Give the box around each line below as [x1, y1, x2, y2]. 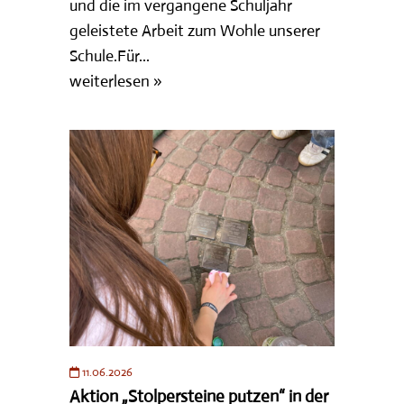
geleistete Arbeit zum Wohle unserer [69, 20, 321, 41]
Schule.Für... [69, 45, 151, 66]
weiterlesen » [69, 70, 163, 91]
